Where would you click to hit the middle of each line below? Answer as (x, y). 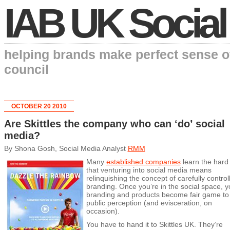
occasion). (103, 211)
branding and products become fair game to (157, 195)
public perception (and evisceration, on (149, 203)
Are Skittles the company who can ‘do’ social (114, 124)
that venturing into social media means (149, 170)
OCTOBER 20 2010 (39, 106)
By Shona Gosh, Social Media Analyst (66, 148)
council (26, 69)
